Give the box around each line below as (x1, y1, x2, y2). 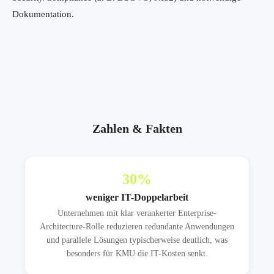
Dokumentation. (12, 9, 74, 20)
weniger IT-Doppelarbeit (86, 192, 188, 203)
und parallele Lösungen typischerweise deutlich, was (46, 235, 228, 245)
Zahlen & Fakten (92, 122, 182, 136)
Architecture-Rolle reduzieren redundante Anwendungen (40, 222, 234, 232)
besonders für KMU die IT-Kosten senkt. (66, 249, 208, 259)
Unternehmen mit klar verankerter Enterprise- (57, 209, 217, 218)
